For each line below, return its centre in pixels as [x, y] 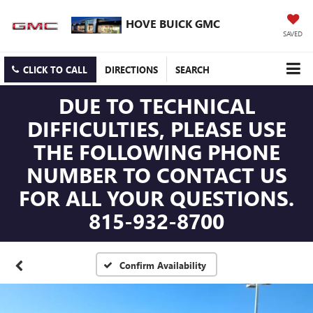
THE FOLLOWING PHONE [156, 152]
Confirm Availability [163, 265]
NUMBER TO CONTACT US [156, 175]
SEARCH [192, 70]
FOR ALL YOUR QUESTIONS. [156, 198]
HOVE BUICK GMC [173, 23]
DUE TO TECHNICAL [156, 106]
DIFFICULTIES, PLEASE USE [156, 129]
